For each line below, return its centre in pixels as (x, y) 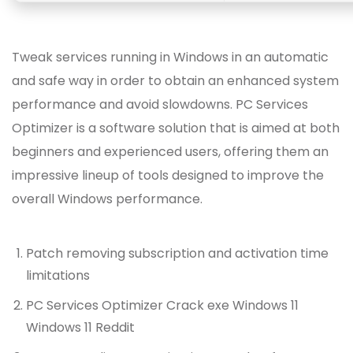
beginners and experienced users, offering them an (170, 152)
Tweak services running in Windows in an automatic (170, 58)
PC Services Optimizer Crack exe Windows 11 (162, 306)
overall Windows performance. (107, 199)
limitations (58, 276)
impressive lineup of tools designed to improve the (168, 176)
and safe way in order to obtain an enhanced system (175, 81)
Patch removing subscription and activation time (177, 254)
